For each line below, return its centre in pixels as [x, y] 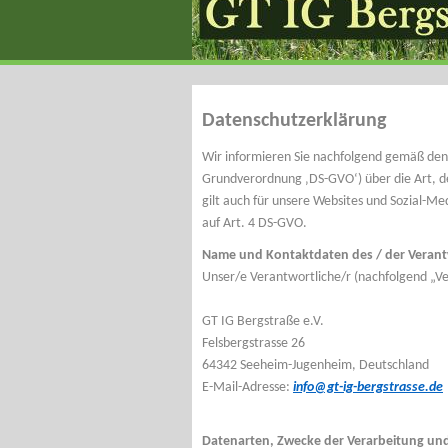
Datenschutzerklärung [294, 121]
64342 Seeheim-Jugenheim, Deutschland [315, 365]
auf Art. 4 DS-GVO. [254, 223]
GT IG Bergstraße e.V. [263, 321]
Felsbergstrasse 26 [253, 343]
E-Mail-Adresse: [247, 387]
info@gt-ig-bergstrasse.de [368, 387]
